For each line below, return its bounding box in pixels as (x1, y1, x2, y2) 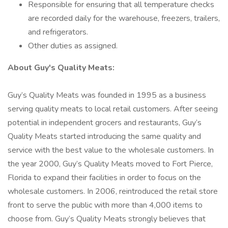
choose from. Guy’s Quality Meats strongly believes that (8, 213, 206, 224)
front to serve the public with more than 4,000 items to (8, 199, 203, 211)
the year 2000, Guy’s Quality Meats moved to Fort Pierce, (8, 158, 213, 169)
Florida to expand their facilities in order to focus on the (8, 172, 201, 183)
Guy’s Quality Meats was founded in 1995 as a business (8, 90, 206, 101)
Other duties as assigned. (28, 40, 118, 51)
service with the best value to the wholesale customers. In (8, 145, 214, 156)
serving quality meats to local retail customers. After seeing (8, 103, 218, 115)
